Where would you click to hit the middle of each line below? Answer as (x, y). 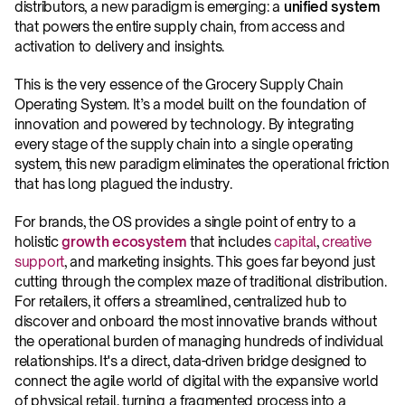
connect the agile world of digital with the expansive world (197, 381)
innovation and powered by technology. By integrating (184, 124)
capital (295, 242)
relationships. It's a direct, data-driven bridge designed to (191, 361)
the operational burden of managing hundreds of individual (199, 341)
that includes (232, 242)
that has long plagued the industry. (123, 184)
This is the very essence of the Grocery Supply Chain (179, 85)
